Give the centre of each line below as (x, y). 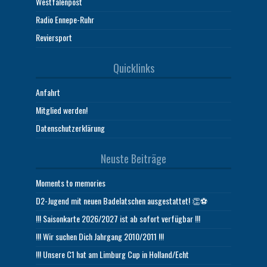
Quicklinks (133, 68)
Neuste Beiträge (133, 159)
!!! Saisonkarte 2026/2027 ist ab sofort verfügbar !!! (118, 219)
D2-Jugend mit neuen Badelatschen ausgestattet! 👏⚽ (122, 201)
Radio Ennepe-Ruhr (65, 20)
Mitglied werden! (62, 110)
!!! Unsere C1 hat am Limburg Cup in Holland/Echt (112, 254)
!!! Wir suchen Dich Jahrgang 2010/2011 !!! (100, 237)
